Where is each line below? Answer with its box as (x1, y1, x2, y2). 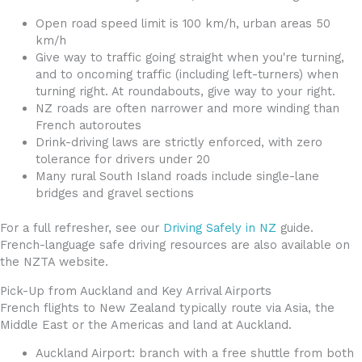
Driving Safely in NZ (163, 221, 276, 236)
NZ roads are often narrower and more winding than (35, 101, 339, 116)
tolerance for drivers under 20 (35, 152, 210, 167)
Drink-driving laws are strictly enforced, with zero (35, 135, 322, 150)
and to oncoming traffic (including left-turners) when (35, 67, 339, 82)
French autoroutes (35, 118, 141, 133)
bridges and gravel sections (35, 186, 194, 201)
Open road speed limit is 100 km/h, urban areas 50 (35, 16, 330, 32)
